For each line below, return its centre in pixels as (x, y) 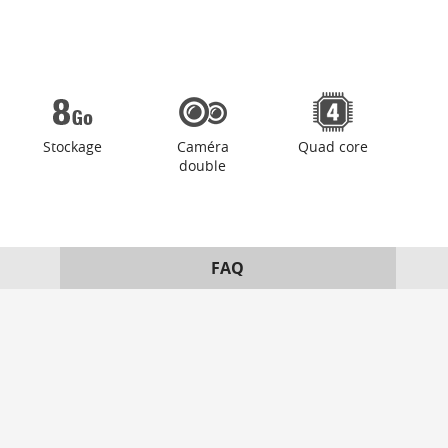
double (203, 165)
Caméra (202, 146)
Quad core (332, 146)
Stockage (73, 146)
